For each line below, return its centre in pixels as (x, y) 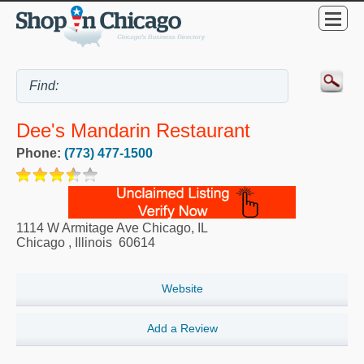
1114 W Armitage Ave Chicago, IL (112, 228)
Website (182, 289)
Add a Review (182, 329)
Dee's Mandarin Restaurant (133, 131)
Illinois (93, 243)
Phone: (40, 154)
